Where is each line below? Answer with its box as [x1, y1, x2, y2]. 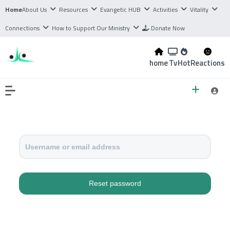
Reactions [190, 57, 225, 69]
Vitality [190, 5, 208, 14]
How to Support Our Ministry [52, 23, 130, 33]
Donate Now [151, 23, 185, 33]
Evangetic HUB [100, 5, 141, 14]
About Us [22, 5, 47, 14]
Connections [5, 23, 40, 33]
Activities [153, 5, 178, 14]
